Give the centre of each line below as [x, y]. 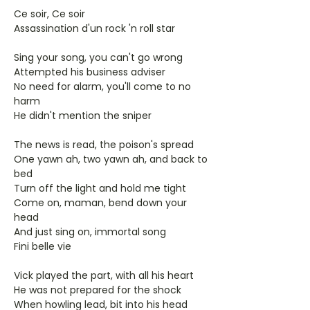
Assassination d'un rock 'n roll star [94, 28]
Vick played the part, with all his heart [104, 275]
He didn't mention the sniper [83, 116]
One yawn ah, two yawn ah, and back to [111, 159]
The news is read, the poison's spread [104, 145]
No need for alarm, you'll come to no [102, 86]
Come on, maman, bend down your [100, 203]
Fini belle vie [43, 246]
